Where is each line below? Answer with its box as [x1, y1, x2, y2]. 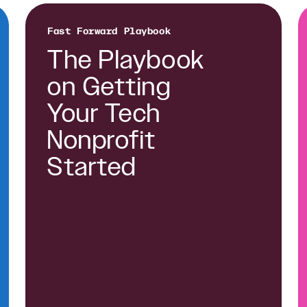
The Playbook [47, 43, 205, 79]
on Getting [47, 70, 171, 106]
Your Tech [47, 97, 162, 132]
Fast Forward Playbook [47, 23, 171, 38]
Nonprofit [47, 123, 157, 159]
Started [47, 150, 136, 186]
